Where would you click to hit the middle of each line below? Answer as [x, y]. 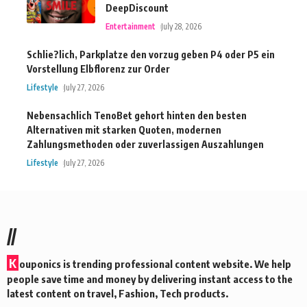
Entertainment [131, 26]
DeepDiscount [137, 8]
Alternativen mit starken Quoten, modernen [124, 130]
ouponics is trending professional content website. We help [155, 263]
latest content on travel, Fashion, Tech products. [118, 293]
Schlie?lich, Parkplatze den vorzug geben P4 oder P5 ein [151, 54]
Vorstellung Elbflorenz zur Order [98, 69]
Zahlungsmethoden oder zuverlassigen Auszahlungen [145, 144]
